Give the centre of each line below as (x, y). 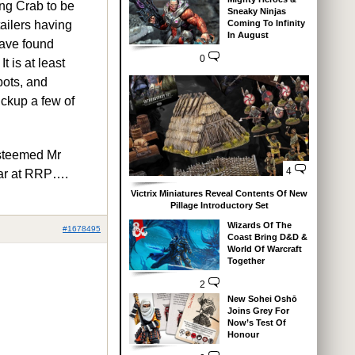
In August (248, 34)
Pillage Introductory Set (219, 206)
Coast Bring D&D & (267, 237)
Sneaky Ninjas (256, 11)
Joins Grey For (258, 311)
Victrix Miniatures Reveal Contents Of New (219, 194)
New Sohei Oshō (262, 299)
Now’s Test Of (256, 323)
